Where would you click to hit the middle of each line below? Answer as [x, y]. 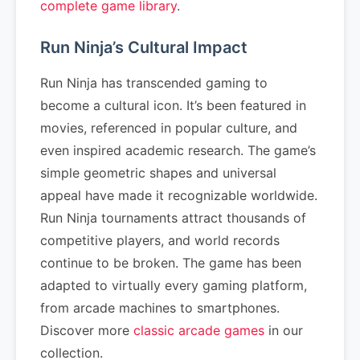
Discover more [87, 330]
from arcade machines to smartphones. [160, 308]
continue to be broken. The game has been [171, 263]
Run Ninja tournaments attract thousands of [173, 218]
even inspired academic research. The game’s [178, 150]
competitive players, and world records [160, 240]
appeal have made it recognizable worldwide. [179, 195]
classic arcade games [199, 330]
